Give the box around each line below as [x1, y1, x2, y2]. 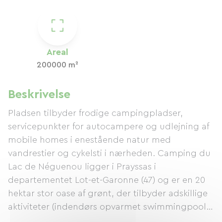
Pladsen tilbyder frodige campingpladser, [8, 109, 183, 117]
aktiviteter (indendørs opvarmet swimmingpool [8, 202, 206, 211]
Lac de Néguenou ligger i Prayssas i [8, 162, 156, 171]
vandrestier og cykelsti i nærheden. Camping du [8, 149, 211, 158]
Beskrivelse [8, 89, 70, 101]
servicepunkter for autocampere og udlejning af [8, 122, 209, 131]
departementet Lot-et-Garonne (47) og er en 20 [8, 175, 205, 184]
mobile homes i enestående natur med [8, 135, 171, 144]
